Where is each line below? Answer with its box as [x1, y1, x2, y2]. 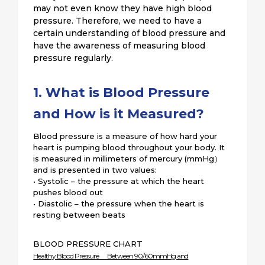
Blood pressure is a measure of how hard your [33, 131, 218, 141]
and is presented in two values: [33, 164, 157, 174]
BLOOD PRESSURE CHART [33, 238, 143, 248]
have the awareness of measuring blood [33, 40, 206, 51]
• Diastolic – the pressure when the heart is [33, 198, 205, 208]
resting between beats [33, 209, 126, 219]
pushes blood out [33, 187, 106, 197]
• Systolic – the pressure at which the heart [33, 176, 205, 186]
